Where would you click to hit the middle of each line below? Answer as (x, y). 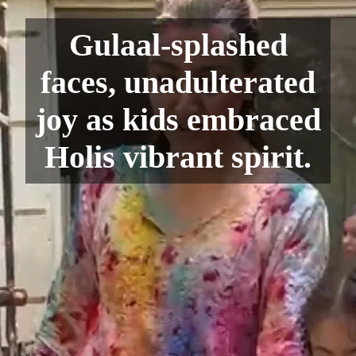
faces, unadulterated (178, 83)
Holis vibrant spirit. (178, 157)
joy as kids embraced (178, 120)
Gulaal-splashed (178, 45)
